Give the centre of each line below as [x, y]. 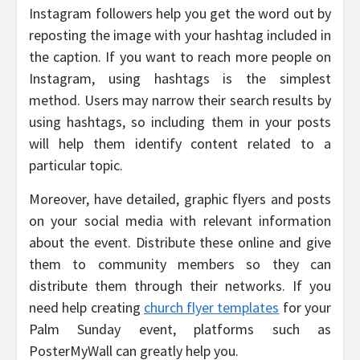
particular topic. [76, 165]
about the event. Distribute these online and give [180, 242]
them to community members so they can [180, 264]
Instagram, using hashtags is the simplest [180, 78]
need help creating [86, 307]
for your [305, 307]
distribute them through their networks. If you [180, 285]
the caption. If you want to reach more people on [180, 56]
